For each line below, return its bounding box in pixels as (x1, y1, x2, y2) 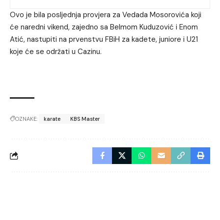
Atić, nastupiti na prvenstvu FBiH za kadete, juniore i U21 (10, 34, 198, 44)
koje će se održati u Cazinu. (10, 46, 102, 56)
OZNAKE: (15, 115, 37, 123)
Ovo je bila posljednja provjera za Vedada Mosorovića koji (10, 9, 201, 20)
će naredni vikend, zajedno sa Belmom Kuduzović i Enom (10, 22, 198, 32)
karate (44, 115, 60, 123)
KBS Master (70, 115, 100, 123)
